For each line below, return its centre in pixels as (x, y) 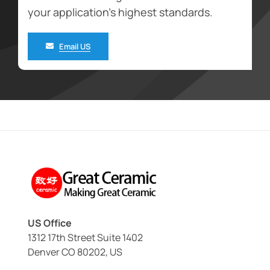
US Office (49, 223)
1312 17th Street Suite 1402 (85, 237)
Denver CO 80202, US (75, 252)
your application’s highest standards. (121, 12)
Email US (75, 46)
